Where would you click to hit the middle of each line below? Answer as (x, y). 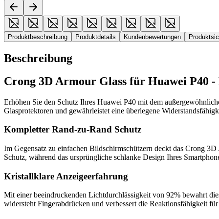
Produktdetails (96, 37)
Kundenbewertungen (152, 37)
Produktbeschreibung (38, 37)
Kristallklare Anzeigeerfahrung (66, 176)
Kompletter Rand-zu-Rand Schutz (73, 130)
